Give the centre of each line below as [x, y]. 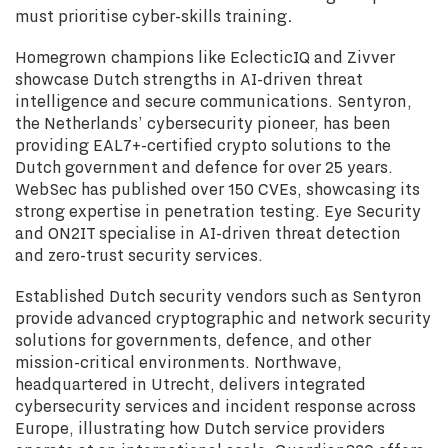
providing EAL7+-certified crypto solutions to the [203, 145]
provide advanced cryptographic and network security [223, 318]
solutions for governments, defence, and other [193, 340]
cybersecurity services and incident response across [215, 406]
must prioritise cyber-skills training [151, 16]
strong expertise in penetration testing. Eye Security [218, 211]
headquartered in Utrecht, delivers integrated [190, 384]
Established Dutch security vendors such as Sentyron [218, 296]
